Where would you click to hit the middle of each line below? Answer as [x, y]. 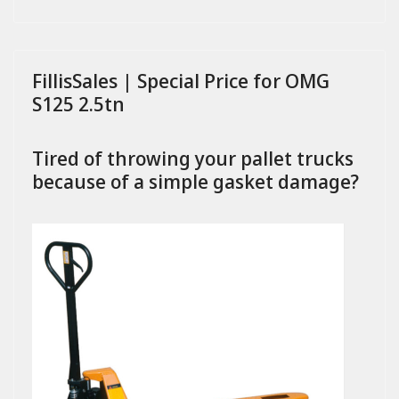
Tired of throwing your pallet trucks [193, 159]
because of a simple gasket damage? [195, 182]
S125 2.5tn [78, 104]
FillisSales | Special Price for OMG [181, 81]
